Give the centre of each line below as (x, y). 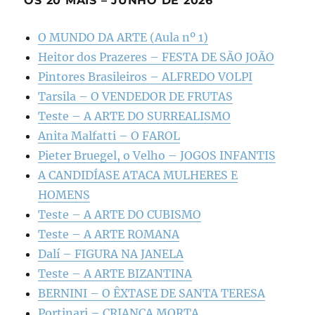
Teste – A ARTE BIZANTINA (115, 273)
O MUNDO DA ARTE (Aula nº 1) (123, 37)
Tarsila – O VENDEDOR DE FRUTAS (136, 96)
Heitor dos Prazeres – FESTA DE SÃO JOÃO (156, 57)
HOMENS (64, 194)
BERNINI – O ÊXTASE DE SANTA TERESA (152, 293)
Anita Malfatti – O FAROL (109, 135)
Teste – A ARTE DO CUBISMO (120, 214)
